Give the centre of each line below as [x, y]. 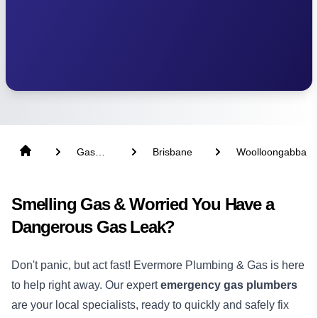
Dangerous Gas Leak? [93, 227]
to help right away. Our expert [86, 285]
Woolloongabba [272, 152]
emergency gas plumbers [229, 285]
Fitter [88, 166]
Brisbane [172, 152]
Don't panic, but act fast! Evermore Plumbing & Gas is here [158, 265]
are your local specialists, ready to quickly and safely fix [150, 305]
